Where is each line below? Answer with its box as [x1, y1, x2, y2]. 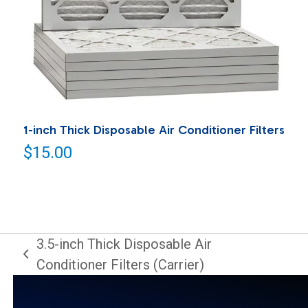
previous [22, 255, 75, 272]
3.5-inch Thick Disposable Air [36, 235, 212, 252]
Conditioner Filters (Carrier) [36, 256, 204, 273]
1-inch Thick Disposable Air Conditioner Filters [23, 122, 285, 137]
